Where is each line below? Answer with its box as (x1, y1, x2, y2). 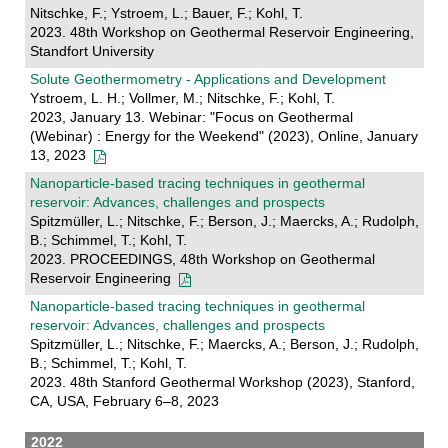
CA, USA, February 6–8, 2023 (29, 393, 219, 410)
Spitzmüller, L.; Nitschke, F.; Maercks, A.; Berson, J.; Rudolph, (29, 336, 419, 353)
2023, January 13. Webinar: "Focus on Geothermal (29, 109, 353, 126)
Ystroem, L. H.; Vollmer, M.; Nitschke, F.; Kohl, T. (29, 90, 335, 107)
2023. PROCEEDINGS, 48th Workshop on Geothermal (29, 251, 375, 268)
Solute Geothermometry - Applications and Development (29, 71, 386, 88)
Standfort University (29, 43, 154, 60)
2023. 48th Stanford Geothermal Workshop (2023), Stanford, (29, 374, 415, 391)
